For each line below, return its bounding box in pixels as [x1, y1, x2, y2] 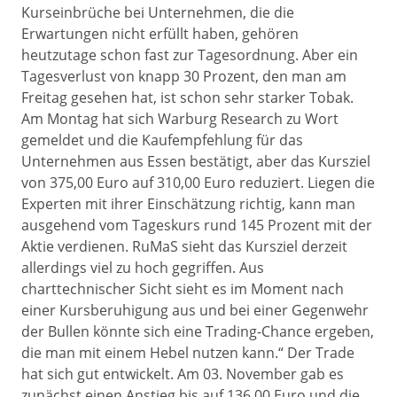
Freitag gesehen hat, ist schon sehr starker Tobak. [21, 88, 354, 107]
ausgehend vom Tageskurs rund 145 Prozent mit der [21, 215, 372, 235]
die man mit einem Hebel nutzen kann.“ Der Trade [21, 343, 354, 362]
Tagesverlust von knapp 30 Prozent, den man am [21, 66, 346, 86]
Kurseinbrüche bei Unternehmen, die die [21, 3, 294, 22]
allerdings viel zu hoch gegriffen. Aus [21, 258, 264, 277]
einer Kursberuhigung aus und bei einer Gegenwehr [21, 300, 369, 320]
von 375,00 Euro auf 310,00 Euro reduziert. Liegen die [21, 173, 375, 192]
